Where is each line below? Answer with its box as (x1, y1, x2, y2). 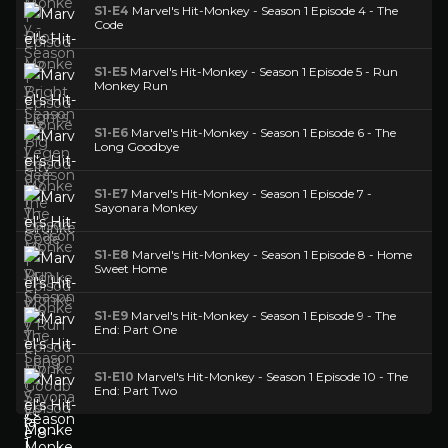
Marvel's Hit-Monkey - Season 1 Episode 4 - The (129, 3, 398, 18)
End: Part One (94, 322, 177, 337)
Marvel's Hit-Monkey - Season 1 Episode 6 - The (128, 125, 396, 140)
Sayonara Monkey (94, 200, 198, 215)
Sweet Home (94, 261, 167, 276)
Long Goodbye (94, 139, 179, 154)
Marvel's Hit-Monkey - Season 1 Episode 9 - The (128, 308, 396, 323)
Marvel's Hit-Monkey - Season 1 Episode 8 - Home (129, 247, 412, 262)
